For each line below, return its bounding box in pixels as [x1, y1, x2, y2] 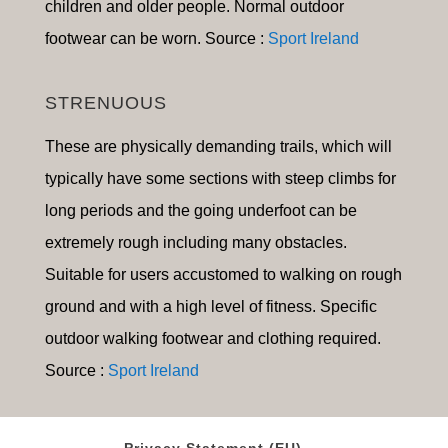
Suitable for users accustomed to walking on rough [44, 266, 402, 284]
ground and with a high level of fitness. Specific [44, 298, 377, 316]
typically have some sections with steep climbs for [44, 170, 396, 188]
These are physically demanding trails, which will [44, 138, 392, 156]
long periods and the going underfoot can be [44, 202, 357, 220]
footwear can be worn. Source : [44, 30, 268, 48]
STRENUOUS [44, 93, 167, 114]
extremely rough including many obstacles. [44, 234, 351, 252]
